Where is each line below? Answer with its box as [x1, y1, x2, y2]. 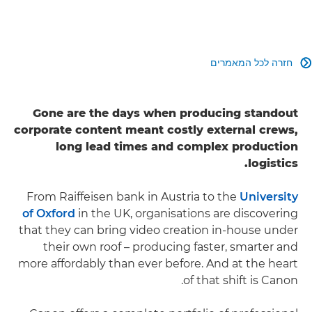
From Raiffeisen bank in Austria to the [26, 189, 240, 203]
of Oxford [22, 206, 75, 220]
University [240, 189, 298, 203]
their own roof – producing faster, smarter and [43, 240, 298, 253]
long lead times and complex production [56, 139, 298, 153]
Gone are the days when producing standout [33, 106, 298, 120]
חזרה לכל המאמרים [210, 56, 292, 69]
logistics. [248, 156, 298, 170]
